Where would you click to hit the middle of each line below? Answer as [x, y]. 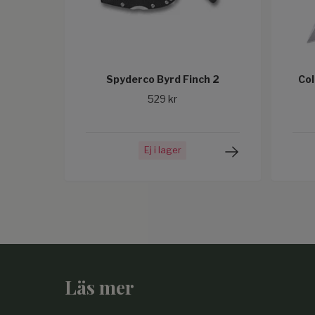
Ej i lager [162, 150]
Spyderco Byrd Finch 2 [162, 79]
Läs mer [99, 287]
